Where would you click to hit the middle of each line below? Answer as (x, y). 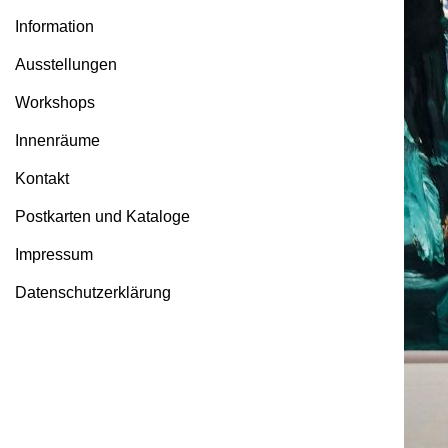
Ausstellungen (66, 64)
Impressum (54, 254)
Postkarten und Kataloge (102, 216)
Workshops (55, 102)
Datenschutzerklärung (93, 292)
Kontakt (42, 178)
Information (54, 26)
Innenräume (57, 140)
